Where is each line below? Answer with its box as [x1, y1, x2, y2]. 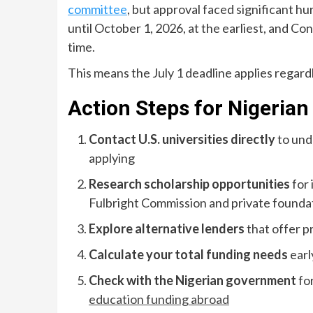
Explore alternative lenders [89, 221, 245, 236]
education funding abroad [89, 291, 229, 307]
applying [89, 150, 135, 166]
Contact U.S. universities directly [89, 131, 275, 147]
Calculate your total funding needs [89, 247, 288, 262]
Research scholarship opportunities [89, 176, 290, 191]
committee [68, 1, 127, 17]
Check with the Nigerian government [89, 272, 296, 288]
